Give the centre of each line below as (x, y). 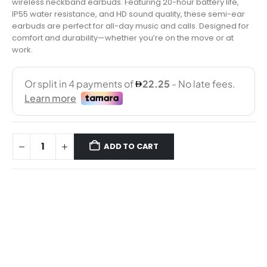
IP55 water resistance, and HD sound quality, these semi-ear (128, 14)
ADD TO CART (131, 147)
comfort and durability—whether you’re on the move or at (123, 38)
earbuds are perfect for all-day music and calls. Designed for (131, 26)
